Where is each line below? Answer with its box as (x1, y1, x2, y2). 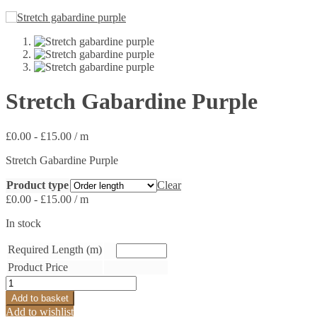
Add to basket (11, 292, 69, 304)
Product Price (8, 260, 68, 273)
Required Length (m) (8, 243, 102, 255)
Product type (6, 178, 69, 191)
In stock (6, 217, 41, 229)
